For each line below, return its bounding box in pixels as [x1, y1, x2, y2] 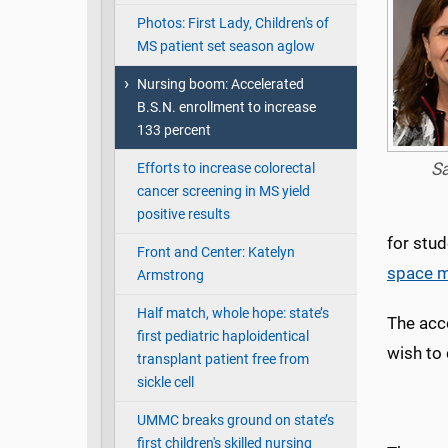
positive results [136, 206, 230, 224]
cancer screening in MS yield [136, 183, 310, 201]
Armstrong [136, 267, 204, 285]
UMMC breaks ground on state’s [136, 412, 334, 430]
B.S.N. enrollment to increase [136, 99, 316, 117]
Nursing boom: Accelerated [136, 76, 304, 94]
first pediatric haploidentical [136, 328, 309, 346]
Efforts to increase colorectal [136, 160, 315, 178]
